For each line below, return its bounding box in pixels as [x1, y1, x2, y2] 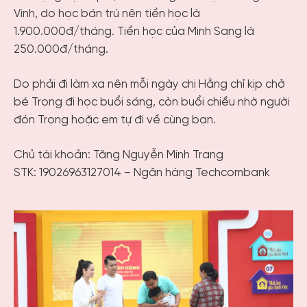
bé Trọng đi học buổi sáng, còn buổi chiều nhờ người [14, 97, 290, 109]
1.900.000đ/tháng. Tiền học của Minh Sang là [14, 26, 254, 38]
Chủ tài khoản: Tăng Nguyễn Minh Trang [14, 149, 223, 162]
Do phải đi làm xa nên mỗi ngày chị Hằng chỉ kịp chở [14, 79, 285, 91]
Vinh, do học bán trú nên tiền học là [14, 8, 200, 21]
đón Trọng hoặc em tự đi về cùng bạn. [14, 114, 216, 127]
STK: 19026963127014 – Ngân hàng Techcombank [14, 167, 270, 180]
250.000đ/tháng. [14, 44, 108, 56]
